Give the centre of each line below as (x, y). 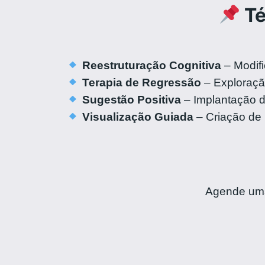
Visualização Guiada (138, 117)
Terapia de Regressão (141, 83)
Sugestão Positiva (131, 100)
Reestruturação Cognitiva (151, 66)
